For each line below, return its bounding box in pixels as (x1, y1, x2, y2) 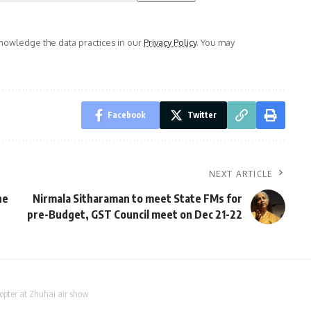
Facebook (107, 110, 146, 121)
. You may (196, 37, 235, 49)
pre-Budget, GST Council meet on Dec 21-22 (26, 208, 242, 222)
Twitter (187, 110, 217, 121)
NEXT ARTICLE (209, 168, 273, 180)
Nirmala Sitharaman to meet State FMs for (32, 192, 242, 206)
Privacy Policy (144, 37, 196, 49)
